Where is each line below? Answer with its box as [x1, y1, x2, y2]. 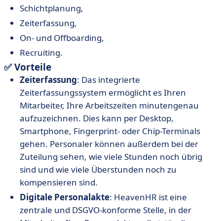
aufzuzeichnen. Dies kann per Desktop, [20, 112, 174, 124]
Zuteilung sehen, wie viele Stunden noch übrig [20, 151, 202, 162]
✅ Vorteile [4, 61, 51, 74]
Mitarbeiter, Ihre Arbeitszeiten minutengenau [20, 100, 199, 111]
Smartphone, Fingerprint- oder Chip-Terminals [20, 125, 200, 137]
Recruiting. [20, 47, 63, 58]
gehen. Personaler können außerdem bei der [20, 138, 198, 149]
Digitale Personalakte [20, 191, 110, 203]
